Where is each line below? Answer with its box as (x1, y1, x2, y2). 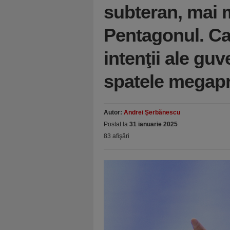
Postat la (104, 121, 129, 128)
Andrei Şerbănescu (124, 109, 180, 116)
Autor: (104, 109, 124, 116)
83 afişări (104, 132, 129, 140)
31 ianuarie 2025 (129, 121, 178, 128)
